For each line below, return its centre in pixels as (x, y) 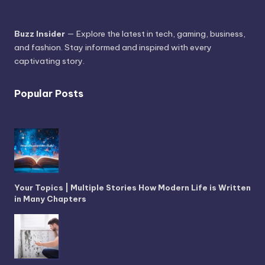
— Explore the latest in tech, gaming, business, (155, 33)
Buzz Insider (40, 33)
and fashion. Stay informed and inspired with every (113, 47)
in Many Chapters (50, 198)
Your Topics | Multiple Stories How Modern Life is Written (132, 187)
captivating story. (49, 61)
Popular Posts (49, 93)
